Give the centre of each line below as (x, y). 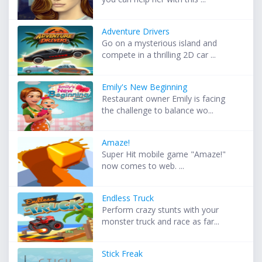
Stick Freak (123, 254)
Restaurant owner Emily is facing (164, 99)
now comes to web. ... (143, 166)
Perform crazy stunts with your (161, 210)
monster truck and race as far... (161, 222)
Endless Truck (128, 198)
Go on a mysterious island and (160, 43)
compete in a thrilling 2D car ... (159, 55)
